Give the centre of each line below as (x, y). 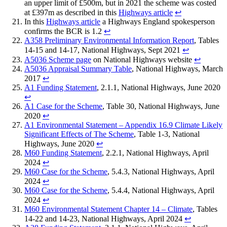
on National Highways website (143, 60)
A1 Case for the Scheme (63, 106)
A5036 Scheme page (58, 60)
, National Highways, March (177, 69)
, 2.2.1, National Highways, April (155, 153)
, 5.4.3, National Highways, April (161, 172)
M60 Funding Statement (63, 153)
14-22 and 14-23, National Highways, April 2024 (104, 219)
